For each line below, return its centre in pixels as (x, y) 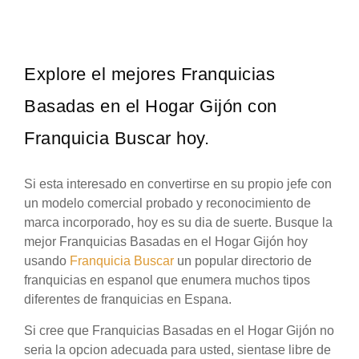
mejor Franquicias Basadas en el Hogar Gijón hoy (166, 242)
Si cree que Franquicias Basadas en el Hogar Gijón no (179, 331)
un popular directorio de (243, 261)
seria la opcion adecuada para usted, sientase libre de (177, 350)
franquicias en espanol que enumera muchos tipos (167, 280)
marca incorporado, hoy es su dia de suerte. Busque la (178, 223)
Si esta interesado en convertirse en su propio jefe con (178, 184)
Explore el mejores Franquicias (149, 75)
